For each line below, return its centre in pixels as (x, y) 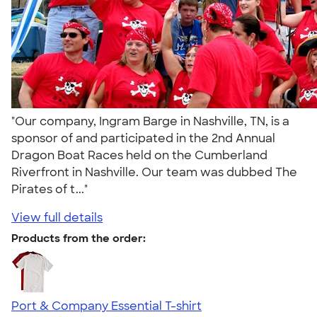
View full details (57, 217)
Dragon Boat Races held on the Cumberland (139, 155)
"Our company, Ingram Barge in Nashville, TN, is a (150, 121)
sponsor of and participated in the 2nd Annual (143, 138)
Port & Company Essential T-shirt (106, 306)
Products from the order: (79, 238)
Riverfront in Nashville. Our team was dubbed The (154, 172)
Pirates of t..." (52, 189)
